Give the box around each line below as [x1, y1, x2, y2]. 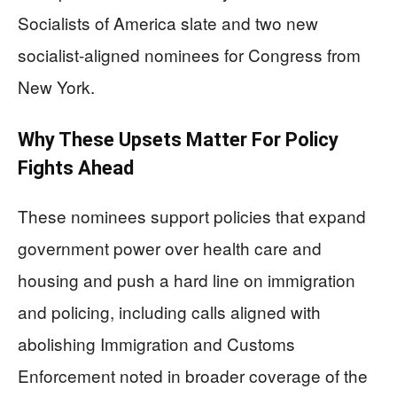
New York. [18, 74, 95, 98]
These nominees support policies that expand [18, 204, 366, 228]
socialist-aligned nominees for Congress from [18, 43, 361, 66]
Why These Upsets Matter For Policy [18, 128, 339, 151]
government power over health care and [18, 236, 322, 260]
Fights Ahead [18, 157, 134, 179]
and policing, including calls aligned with [18, 300, 321, 323]
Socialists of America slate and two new [18, 11, 318, 35]
